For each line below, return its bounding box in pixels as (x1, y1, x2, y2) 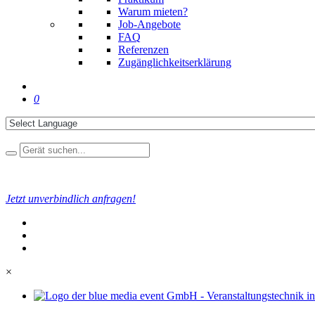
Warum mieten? (118, 6, 188, 18)
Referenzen (118, 44, 169, 56)
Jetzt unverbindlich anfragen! (6, 193, 136, 205)
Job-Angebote (118, 18, 181, 30)
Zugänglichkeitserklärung (118, 56, 231, 68)
